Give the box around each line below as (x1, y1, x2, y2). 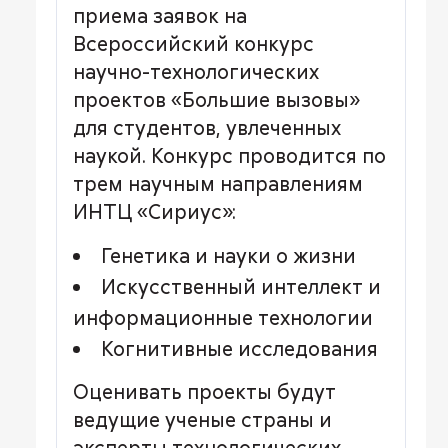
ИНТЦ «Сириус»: (73, 199, 236, 224)
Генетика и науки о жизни (101, 243, 356, 268)
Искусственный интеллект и (101, 274, 381, 299)
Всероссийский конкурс (73, 31, 314, 56)
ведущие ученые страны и (73, 407, 332, 432)
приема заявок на (73, 3, 247, 28)
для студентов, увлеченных (73, 115, 341, 140)
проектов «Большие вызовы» (73, 87, 360, 112)
